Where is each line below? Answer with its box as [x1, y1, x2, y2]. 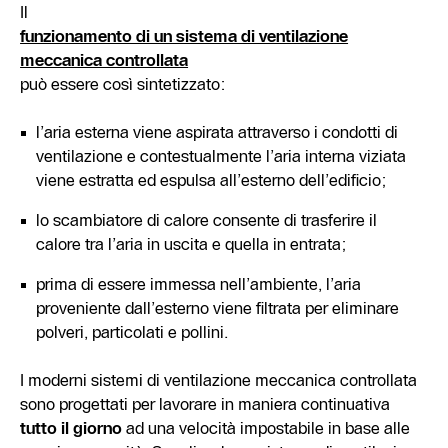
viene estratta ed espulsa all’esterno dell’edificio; [36, 169, 386, 190]
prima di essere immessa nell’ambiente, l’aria [36, 273, 362, 294]
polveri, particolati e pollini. [36, 321, 229, 342]
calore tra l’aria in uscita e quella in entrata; [36, 233, 346, 254]
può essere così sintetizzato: [20, 73, 225, 94]
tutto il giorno [20, 417, 127, 438]
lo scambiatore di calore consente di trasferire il [36, 209, 378, 230]
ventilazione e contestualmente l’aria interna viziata [36, 145, 407, 166]
